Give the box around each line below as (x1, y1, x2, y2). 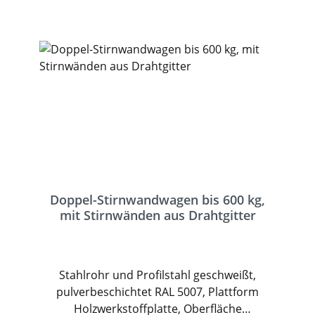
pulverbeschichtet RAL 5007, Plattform (56, 284, 259, 300)
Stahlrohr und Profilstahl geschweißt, (59, 267, 256, 283)
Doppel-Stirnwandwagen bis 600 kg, (50, 191, 265, 208)
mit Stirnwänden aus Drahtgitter (59, 207, 256, 224)
